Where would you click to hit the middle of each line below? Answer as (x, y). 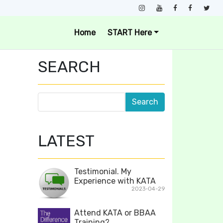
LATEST (66, 141)
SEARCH (69, 67)
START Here (130, 33)
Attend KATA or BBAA (115, 213)
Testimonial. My (103, 171)
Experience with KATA (115, 181)
